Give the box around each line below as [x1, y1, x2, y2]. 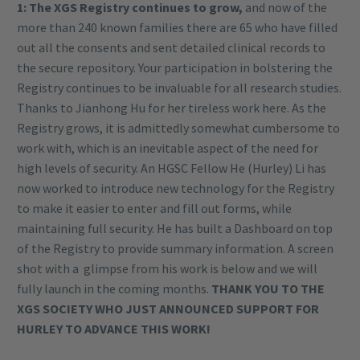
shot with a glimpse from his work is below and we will [17, 260, 317, 276]
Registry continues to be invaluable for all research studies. [17, 79, 342, 96]
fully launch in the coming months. [17, 280, 211, 297]
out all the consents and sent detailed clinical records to [17, 39, 325, 55]
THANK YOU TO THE [211, 280, 325, 297]
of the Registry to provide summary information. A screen [17, 239, 333, 256]
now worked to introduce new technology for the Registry [17, 179, 334, 196]
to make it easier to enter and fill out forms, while [17, 199, 292, 216]
